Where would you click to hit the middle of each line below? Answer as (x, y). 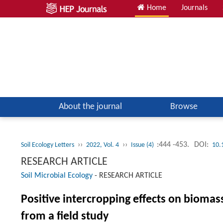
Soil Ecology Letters (48, 145)
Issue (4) (143, 145)
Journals (194, 8)
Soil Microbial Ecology (57, 176)
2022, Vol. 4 (103, 145)
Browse (184, 107)
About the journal (90, 107)
